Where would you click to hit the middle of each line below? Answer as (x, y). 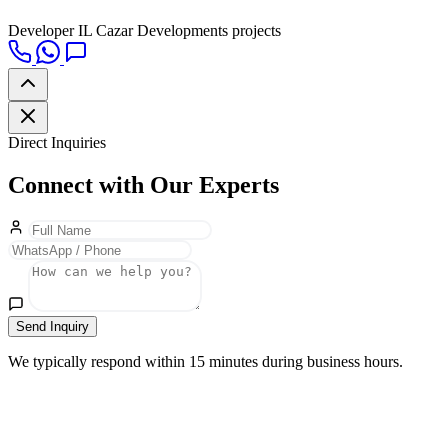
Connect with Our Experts (143, 184)
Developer (41, 30)
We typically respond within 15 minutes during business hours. (205, 362)
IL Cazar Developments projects (179, 30)
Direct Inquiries (57, 142)
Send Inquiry (52, 327)
